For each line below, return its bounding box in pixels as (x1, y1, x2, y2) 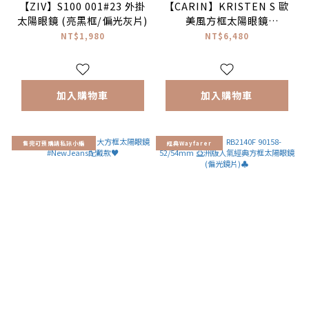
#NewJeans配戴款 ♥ (175, 27, 279, 42)
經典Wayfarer (166, 139, 212, 147)
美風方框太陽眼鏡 (185, 12, 268, 28)
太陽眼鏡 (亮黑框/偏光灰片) (17, 12, 148, 28)
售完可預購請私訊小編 (22, 139, 85, 147)
